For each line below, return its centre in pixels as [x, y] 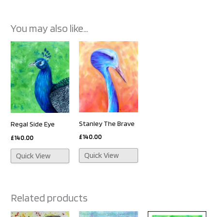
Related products [49, 198]
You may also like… [50, 28]
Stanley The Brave [107, 124]
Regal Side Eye [33, 124]
